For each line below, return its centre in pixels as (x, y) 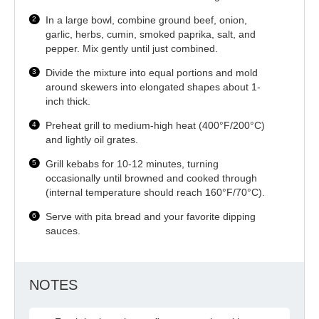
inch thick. (68, 101)
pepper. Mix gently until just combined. (132, 48)
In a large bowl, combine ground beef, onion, (147, 20)
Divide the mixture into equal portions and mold (152, 72)
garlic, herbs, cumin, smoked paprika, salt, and (151, 34)
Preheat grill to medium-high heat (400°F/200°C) (156, 125)
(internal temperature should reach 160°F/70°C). (156, 192)
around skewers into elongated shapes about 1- (153, 87)
